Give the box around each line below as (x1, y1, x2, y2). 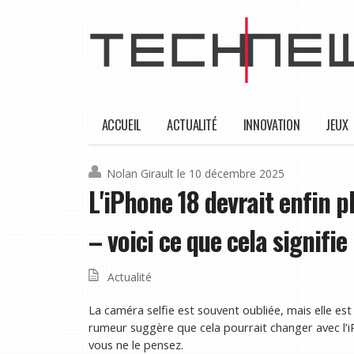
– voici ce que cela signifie (88, 221, 347, 261)
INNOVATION (243, 115, 300, 135)
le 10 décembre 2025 (177, 166, 284, 182)
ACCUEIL (101, 115, 141, 135)
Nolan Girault (107, 166, 174, 182)
